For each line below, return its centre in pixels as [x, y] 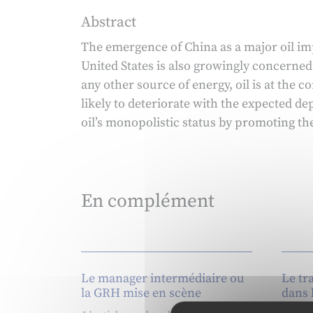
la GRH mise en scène [141, 293]
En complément [147, 202]
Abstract [108, 23]
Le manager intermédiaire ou [162, 279]
